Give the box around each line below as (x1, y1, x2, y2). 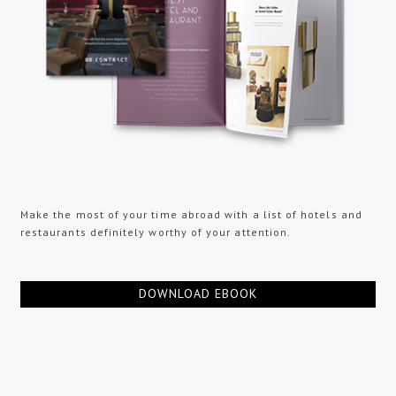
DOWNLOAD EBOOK (138, 286, 258, 302)
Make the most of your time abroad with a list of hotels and (19, 207, 362, 221)
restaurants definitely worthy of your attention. (19, 225, 292, 239)
